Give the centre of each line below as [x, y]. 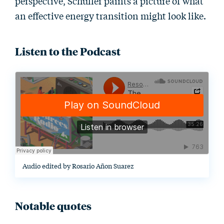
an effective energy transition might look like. [110, 15]
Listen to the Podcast [68, 51]
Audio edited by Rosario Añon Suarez [78, 166]
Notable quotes [53, 205]
